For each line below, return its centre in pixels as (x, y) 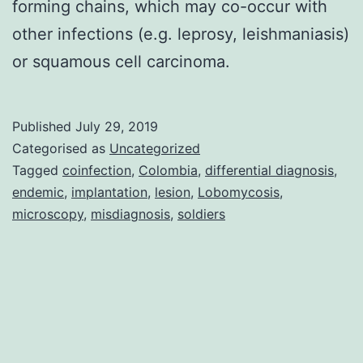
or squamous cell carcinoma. (121, 62)
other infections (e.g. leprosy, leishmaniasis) (181, 34)
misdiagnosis (130, 214)
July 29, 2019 (117, 127)
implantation (109, 192)
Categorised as (61, 149)
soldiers (201, 214)
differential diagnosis (269, 171)
